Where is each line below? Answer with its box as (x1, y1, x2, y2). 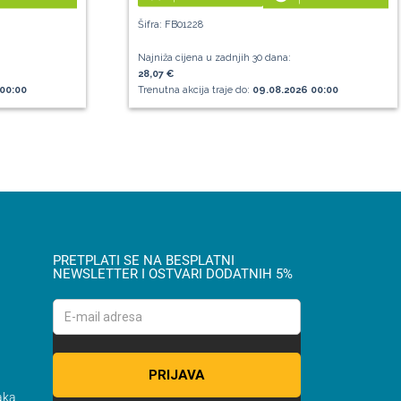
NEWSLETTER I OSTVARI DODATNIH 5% (52, 266, 293, 283)
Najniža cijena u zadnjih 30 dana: (137, 52, 291, 64)
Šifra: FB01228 (137, 19, 203, 31)
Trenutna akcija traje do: (137, 84, 252, 97)
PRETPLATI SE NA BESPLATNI (52, 252, 235, 269)
